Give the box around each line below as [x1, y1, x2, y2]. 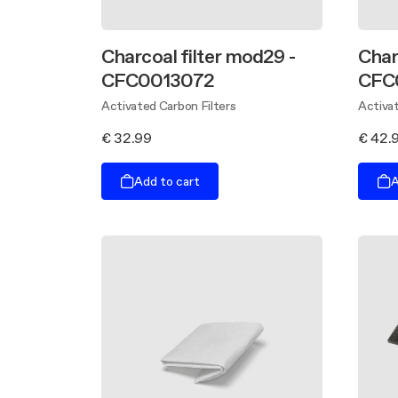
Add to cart [134, 171, 200, 190]
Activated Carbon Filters [101, 97, 236, 115]
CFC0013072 [101, 67, 215, 94]
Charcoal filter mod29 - [101, 43, 295, 70]
